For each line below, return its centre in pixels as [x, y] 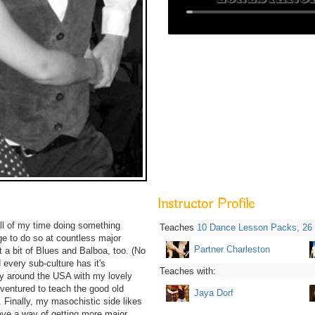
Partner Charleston [232, 249]
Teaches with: [188, 271]
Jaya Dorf [214, 292]
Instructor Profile [206, 204]
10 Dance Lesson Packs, [248, 227]
